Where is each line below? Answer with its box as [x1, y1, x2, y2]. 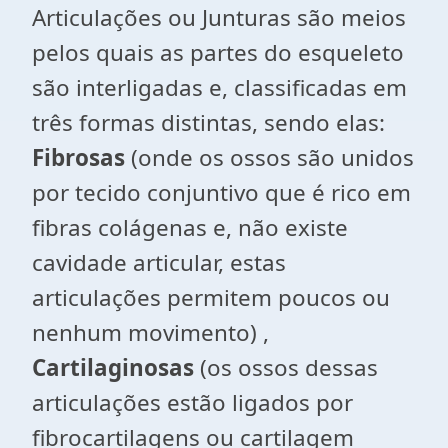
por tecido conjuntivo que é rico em [32, 177, 411, 208]
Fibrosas [32, 142, 125, 173]
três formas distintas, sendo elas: [32, 107, 391, 138]
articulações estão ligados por [32, 387, 353, 418]
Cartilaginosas [32, 352, 194, 383]
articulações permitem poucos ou [32, 282, 390, 313]
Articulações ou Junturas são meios [32, 2, 406, 33]
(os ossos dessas [194, 352, 378, 383]
